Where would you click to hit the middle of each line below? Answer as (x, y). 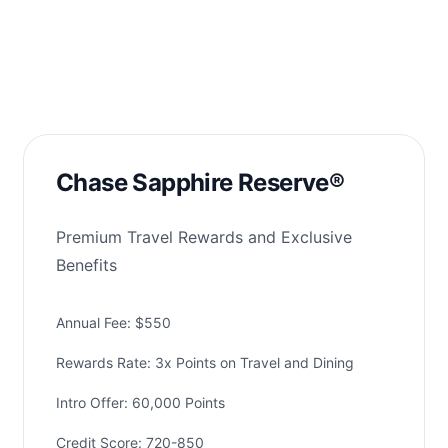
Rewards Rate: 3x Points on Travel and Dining (205, 363)
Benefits (86, 265)
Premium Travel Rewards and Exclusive (204, 237)
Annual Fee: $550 (113, 323)
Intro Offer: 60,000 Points (140, 403)
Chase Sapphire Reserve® (200, 183)
